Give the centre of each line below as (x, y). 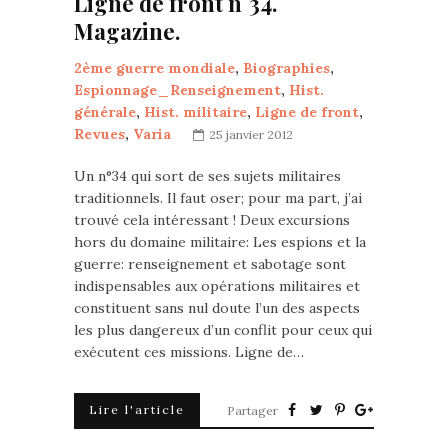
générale (105, 112)
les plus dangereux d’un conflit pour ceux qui (223, 330)
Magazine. (127, 31)
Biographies (286, 68)
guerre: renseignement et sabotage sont (210, 264)
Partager (252, 410)
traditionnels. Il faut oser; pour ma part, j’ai (218, 198)
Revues (99, 134)
